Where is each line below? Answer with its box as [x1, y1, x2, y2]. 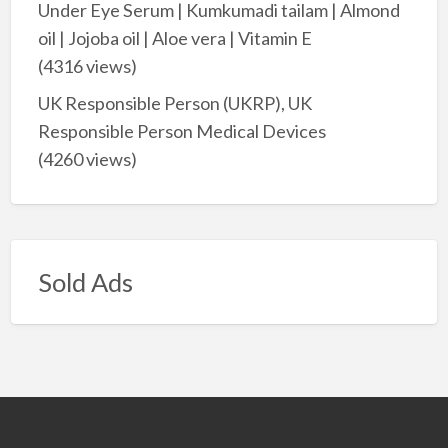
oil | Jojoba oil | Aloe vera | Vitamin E [37, 27, 312, 50]
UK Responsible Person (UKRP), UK [37, 91, 312, 114]
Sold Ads [37, 267, 133, 298]
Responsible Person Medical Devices [37, 119, 326, 142]
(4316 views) [37, 55, 137, 78]
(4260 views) [37, 147, 137, 170]
